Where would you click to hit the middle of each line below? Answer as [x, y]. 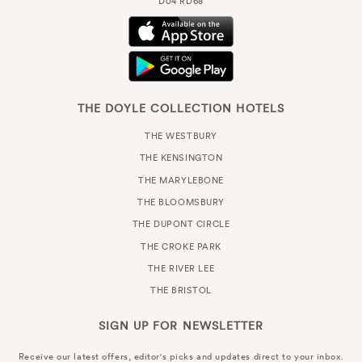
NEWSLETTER [221, 325]
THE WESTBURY [181, 136]
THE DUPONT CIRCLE [181, 224]
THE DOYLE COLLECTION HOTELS [181, 109]
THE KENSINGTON [181, 158]
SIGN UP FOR [138, 325]
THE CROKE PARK [181, 246]
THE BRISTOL [181, 290]
